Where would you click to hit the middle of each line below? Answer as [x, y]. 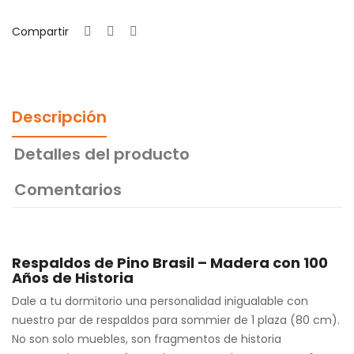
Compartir [40, 31]
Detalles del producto [102, 154]
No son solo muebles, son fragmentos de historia [147, 339]
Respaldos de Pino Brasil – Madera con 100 [170, 262]
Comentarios [68, 189]
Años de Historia [73, 277]
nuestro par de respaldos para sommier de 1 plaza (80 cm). [176, 320]
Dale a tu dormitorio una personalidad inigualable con [160, 301]
